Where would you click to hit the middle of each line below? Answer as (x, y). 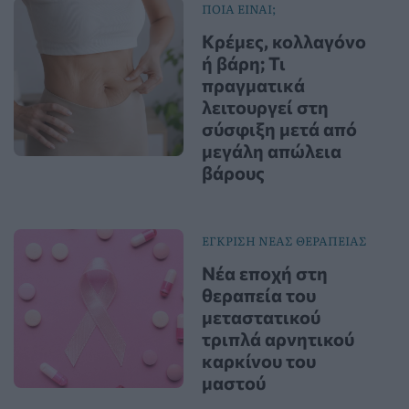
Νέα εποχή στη (264, 273)
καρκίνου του (258, 361)
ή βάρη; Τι (243, 63)
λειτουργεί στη (265, 107)
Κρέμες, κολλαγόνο (283, 42)
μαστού (233, 383)
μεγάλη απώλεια (271, 151)
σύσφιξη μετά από (279, 129)
